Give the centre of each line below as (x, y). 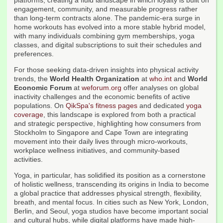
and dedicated (162, 106)
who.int (161, 79)
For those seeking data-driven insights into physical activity (106, 70)
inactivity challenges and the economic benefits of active (102, 97)
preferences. (34, 54)
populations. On (40, 106)
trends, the (32, 79)
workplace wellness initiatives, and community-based (97, 151)
